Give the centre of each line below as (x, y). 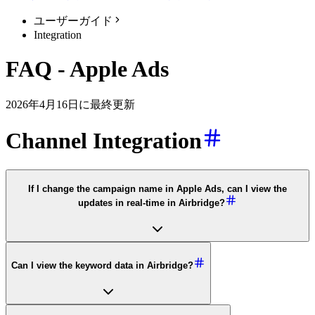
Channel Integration (104, 141)
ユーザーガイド (73, 21)
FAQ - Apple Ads (87, 69)
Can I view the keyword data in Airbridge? (102, 265)
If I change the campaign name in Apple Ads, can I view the (157, 189)
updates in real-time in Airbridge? (152, 203)
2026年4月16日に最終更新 (70, 104)
